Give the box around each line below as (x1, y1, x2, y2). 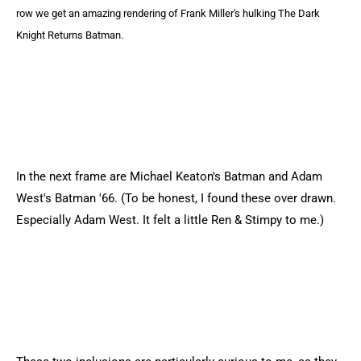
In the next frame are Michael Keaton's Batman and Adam (16, 169, 322, 184)
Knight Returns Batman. (16, 29, 123, 41)
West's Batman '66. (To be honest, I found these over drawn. (16, 191, 336, 205)
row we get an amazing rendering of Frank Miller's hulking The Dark (16, 7, 320, 19)
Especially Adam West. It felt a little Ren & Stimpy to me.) (16, 213, 324, 227)
